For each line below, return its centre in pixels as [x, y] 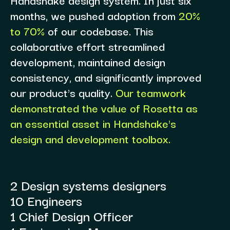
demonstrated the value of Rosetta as [104, 107]
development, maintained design [88, 61]
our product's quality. [63, 92]
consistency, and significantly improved [106, 76]
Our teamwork [150, 92]
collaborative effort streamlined [87, 46]
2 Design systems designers [88, 185]
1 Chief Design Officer [71, 215]
